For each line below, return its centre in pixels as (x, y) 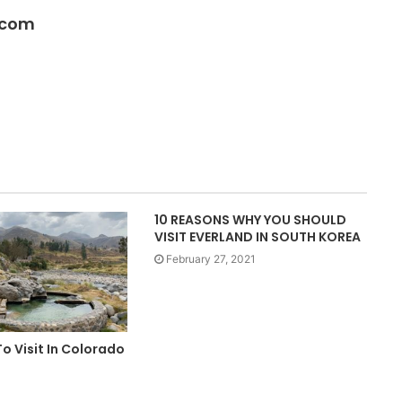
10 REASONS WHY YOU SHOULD (251, 220)
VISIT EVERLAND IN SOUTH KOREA (258, 237)
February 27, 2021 (211, 259)
